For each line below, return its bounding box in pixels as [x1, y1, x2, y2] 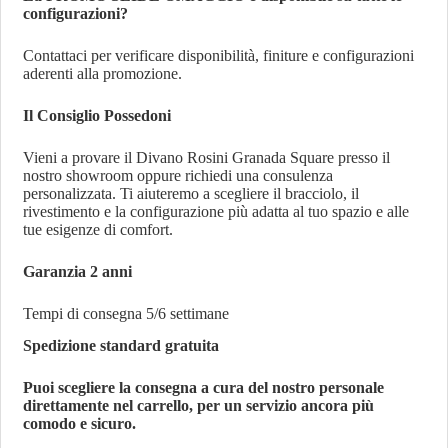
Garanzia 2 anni [23, 262, 133, 280]
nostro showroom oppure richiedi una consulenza [23, 166, 334, 184]
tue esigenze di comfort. [23, 220, 174, 238]
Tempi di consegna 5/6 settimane [23, 304, 230, 322]
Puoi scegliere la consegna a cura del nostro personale [23, 379, 385, 397]
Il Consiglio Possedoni [23, 106, 172, 124]
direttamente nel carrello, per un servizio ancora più [23, 397, 375, 415]
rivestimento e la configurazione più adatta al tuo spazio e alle [23, 202, 410, 220]
